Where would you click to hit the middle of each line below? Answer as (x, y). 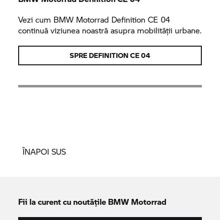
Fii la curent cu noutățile (63, 201)
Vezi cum (36, 19)
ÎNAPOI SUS (44, 151)
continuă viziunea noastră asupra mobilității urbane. (110, 30)
